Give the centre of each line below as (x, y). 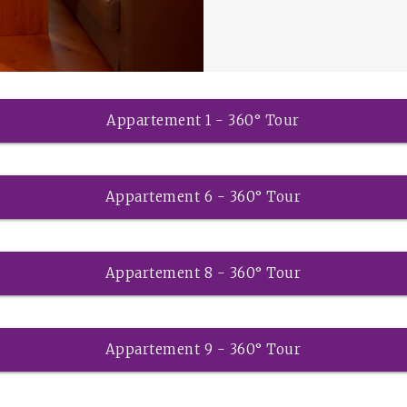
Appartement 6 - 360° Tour (203, 197)
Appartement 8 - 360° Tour (203, 273)
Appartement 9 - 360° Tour (203, 350)
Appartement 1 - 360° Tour (203, 121)
